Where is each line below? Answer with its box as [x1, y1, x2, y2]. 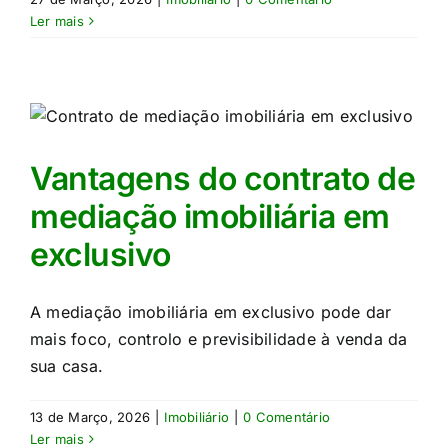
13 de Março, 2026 [30, 409, 151, 425]
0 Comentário [243, 409, 331, 425]
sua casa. [30, 356, 104, 376]
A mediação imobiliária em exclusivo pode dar [30, 302, 392, 322]
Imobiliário [164, 409, 229, 425]
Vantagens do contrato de [30, 159, 416, 198]
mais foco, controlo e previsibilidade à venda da [30, 329, 408, 349]
